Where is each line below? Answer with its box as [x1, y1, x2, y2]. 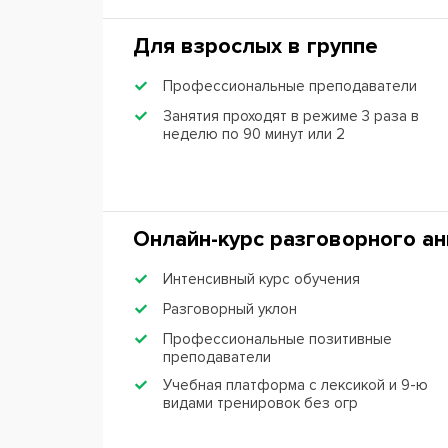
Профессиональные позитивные [163, 329, 392, 348]
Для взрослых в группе [133, 32, 378, 60]
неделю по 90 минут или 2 [163, 124, 345, 143]
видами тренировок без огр [163, 393, 358, 412]
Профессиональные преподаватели [163, 76, 417, 95]
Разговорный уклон [163, 299, 297, 318]
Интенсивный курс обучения [163, 269, 360, 288]
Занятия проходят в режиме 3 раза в [163, 106, 419, 125]
